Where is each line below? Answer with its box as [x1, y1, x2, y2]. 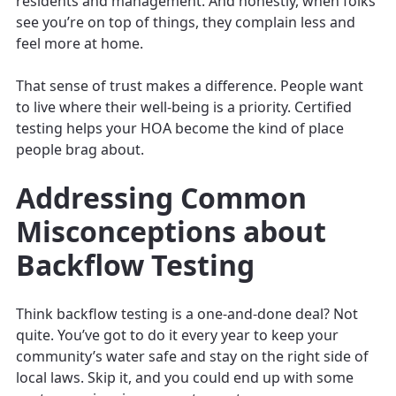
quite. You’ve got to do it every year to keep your [16, 324, 339, 345]
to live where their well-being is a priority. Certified [16, 96, 352, 117]
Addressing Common [16, 178, 307, 217]
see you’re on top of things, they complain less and [16, 11, 355, 32]
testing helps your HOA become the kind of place [16, 118, 344, 138]
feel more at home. [16, 33, 143, 53]
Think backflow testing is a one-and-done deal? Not [16, 303, 358, 324]
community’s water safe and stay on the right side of [16, 346, 369, 366]
